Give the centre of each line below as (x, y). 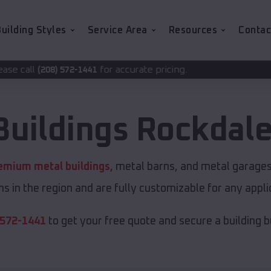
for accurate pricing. (59, 70)
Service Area (117, 30)
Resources (193, 30)
